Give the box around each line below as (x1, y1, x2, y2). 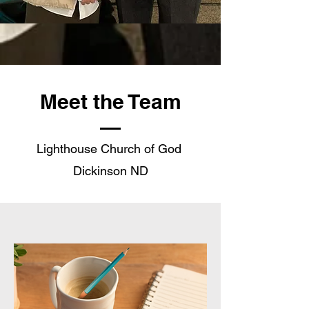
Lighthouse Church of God (36, 141, 185, 156)
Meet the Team (39, 89, 181, 114)
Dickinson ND (72, 163, 148, 178)
